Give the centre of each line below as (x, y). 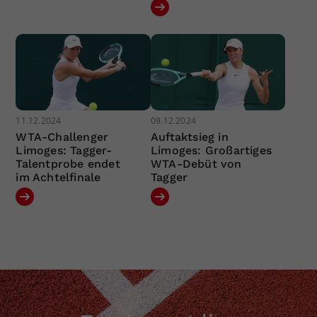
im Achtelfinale (58, 177)
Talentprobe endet (68, 163)
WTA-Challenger (62, 137)
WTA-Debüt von (196, 163)
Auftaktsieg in (189, 137)
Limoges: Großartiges (211, 150)
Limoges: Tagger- (64, 150)
